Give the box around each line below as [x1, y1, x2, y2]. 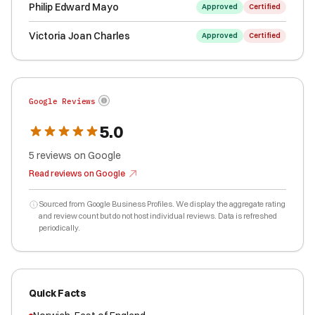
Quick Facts [29, 287, 86, 300]
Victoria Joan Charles [29, 30, 130, 42]
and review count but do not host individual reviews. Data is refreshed [39, 211, 277, 221]
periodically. [39, 223, 80, 233]
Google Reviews [29, 96, 96, 106]
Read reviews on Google [29, 168, 125, 179]
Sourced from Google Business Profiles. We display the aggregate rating [39, 199, 285, 209]
